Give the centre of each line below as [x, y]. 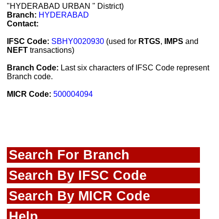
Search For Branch [69, 155]
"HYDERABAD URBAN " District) [65, 6]
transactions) [51, 50]
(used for [121, 41]
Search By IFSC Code [78, 175]
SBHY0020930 [78, 41]
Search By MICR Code [79, 196]
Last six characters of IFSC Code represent [134, 68]
